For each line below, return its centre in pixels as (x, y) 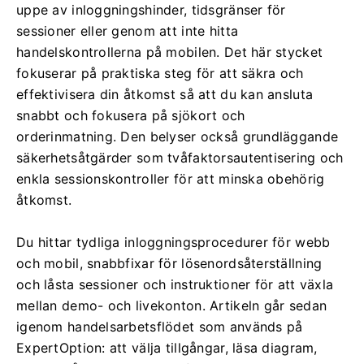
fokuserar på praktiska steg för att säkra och (160, 73)
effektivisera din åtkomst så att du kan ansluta (165, 94)
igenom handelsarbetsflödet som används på (160, 327)
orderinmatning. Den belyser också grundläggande (178, 136)
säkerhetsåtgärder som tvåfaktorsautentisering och (180, 158)
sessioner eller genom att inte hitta (128, 31)
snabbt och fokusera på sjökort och (131, 115)
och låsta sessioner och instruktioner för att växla (175, 284)
